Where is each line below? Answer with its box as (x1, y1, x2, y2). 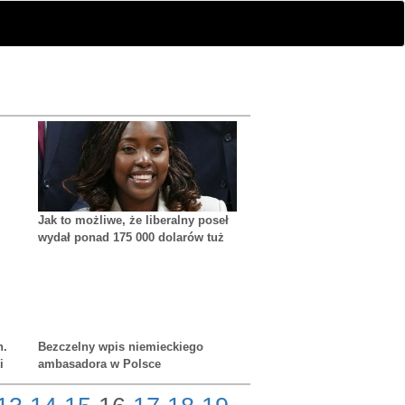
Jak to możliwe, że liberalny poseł (37, 213, 229, 227)
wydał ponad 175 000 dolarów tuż (37, 231, 224, 244)
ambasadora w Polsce (37, 357, 161, 371)
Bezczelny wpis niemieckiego (37, 340, 203, 353)
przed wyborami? (37, 248, 136, 261)
